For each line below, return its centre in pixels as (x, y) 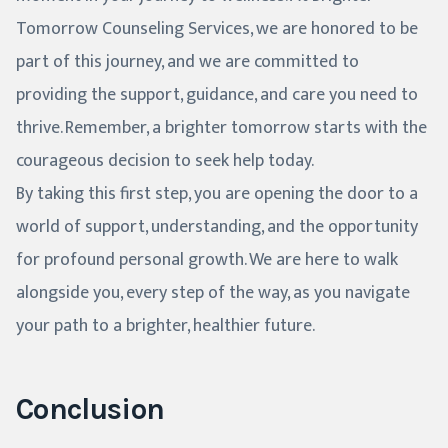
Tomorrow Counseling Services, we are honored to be (217, 29)
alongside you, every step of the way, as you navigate (213, 293)
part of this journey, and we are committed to (187, 62)
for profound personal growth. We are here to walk (207, 260)
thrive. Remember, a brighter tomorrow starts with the (221, 128)
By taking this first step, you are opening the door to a (217, 194)
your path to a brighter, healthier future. (165, 326)
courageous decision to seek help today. (165, 161)
